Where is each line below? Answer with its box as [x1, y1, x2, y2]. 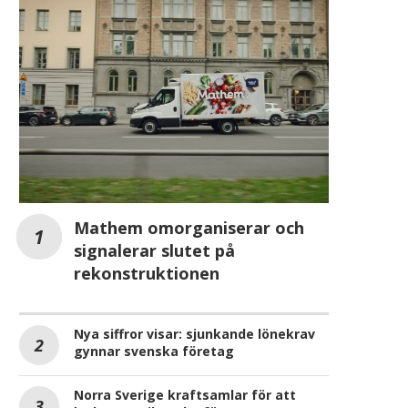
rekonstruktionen [74, 261, 219, 284]
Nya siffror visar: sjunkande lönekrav [74, 324, 315, 342]
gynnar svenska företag [74, 342, 234, 360]
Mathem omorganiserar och [74, 216, 304, 239]
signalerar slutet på [74, 239, 235, 261]
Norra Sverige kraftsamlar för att [74, 385, 296, 403]
